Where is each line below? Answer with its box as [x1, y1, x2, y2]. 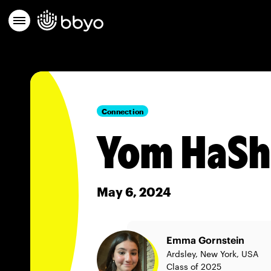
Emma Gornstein [166, 234, 244, 246]
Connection [102, 106, 144, 116]
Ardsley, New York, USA [166, 249, 258, 259]
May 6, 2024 [97, 184, 171, 199]
